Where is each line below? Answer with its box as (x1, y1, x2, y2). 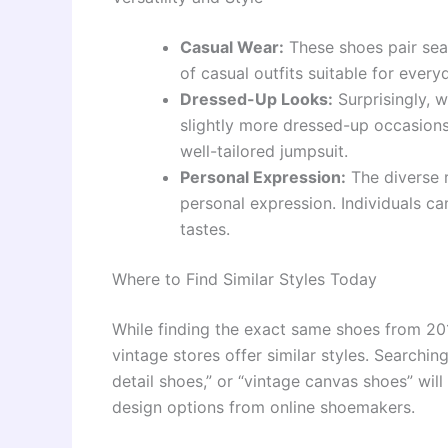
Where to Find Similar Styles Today (112, 269, 377, 290)
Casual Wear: (180, 37, 284, 58)
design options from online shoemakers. (112, 397, 415, 418)
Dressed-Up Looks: (180, 89, 333, 110)
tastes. (180, 219, 230, 240)
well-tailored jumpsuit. (180, 141, 348, 162)
